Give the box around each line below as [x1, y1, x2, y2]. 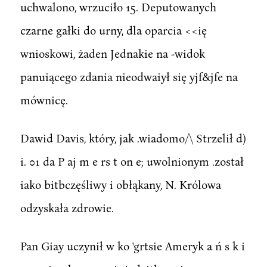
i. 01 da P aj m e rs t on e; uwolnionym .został [20, 154, 244, 168]
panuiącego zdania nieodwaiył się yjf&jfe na [20, 69, 238, 83]
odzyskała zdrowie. [20, 200, 114, 215]
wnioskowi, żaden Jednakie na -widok [20, 46, 205, 60]
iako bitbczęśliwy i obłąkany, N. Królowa [20, 177, 221, 191]
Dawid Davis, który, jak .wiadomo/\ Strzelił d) [20, 131, 246, 145]
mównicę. [20, 92, 68, 107]
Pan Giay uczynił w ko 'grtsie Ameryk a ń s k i [20, 238, 245, 253]
